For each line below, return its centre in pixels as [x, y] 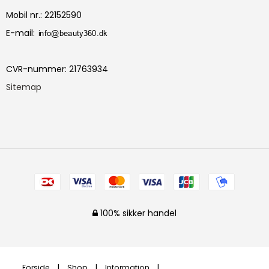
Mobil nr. [23, 15]
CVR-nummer [35, 69]
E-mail [20, 33]
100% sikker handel [137, 213]
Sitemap [24, 87]
